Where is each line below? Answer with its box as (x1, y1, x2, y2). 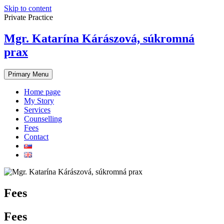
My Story (24, 96, 54, 105)
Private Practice (4, 13, 53, 21)
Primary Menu (8, 70, 48, 78)
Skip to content (4, 4, 51, 12)
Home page (24, 87, 60, 96)
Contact (24, 132, 48, 141)
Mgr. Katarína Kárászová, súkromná (4, 31, 194, 45)
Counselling (24, 114, 62, 123)
